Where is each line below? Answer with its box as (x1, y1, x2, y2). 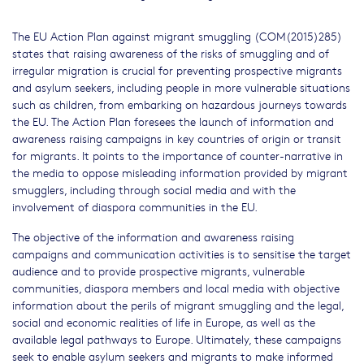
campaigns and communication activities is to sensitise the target (12, 245, 351, 262)
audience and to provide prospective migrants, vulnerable (12, 262, 305, 279)
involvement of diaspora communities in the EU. (12, 198, 258, 215)
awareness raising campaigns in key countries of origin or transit (12, 130, 341, 147)
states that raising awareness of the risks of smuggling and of (12, 45, 329, 62)
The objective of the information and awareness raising (12, 228, 294, 245)
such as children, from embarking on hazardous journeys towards (12, 96, 347, 113)
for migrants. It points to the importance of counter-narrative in (12, 147, 343, 164)
